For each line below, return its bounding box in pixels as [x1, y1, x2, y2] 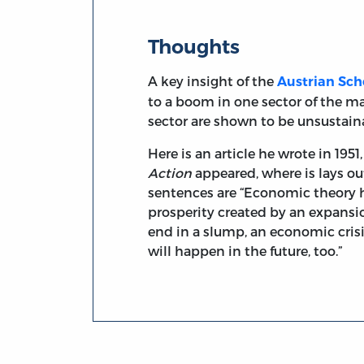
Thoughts [148, 34, 240, 58]
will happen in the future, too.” [148, 242, 343, 258]
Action [148, 164, 193, 180]
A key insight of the [148, 72, 278, 89]
